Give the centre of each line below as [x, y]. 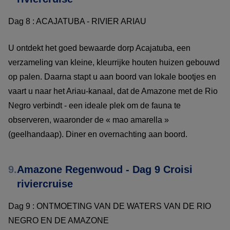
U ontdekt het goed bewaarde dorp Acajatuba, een [99, 48]
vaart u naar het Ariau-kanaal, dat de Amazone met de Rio [113, 91]
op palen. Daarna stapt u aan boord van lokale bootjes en [112, 76]
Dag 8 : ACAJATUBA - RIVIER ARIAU [78, 21]
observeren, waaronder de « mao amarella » [89, 120]
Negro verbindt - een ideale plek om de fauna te [94, 105]
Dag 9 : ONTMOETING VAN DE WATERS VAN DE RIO [110, 206]
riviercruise [45, 184]
